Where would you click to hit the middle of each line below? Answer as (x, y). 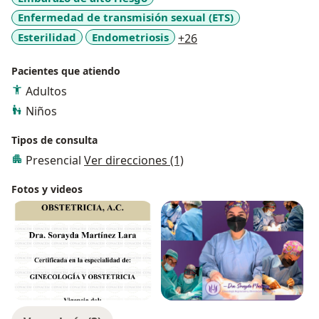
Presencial (55, 161)
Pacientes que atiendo (66, 71)
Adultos (46, 91)
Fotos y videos (47, 189)
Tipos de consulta (54, 140)
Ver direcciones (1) (134, 161)
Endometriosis (130, 37)
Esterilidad (47, 37)
